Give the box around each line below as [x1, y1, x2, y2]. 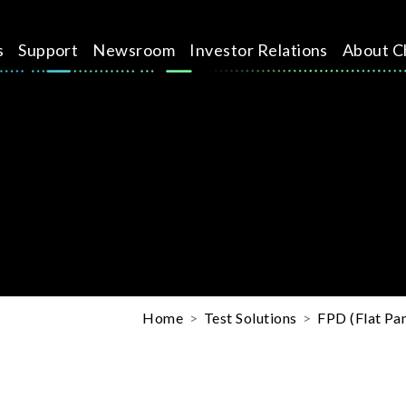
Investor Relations [189, 40, 328, 60]
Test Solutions [203, 308, 297, 326]
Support [18, 40, 79, 60]
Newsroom [92, 40, 176, 60]
